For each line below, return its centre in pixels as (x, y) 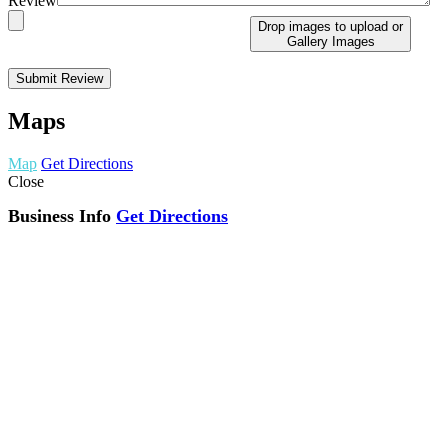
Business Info (59, 216)
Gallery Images (330, 41)
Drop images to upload (323, 26)
